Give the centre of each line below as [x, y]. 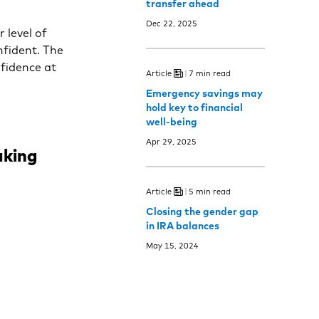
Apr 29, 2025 [172, 141]
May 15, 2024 [173, 245]
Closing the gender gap [203, 211]
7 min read [210, 73]
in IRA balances [183, 225]
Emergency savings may [205, 93]
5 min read [210, 191]
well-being [172, 121]
